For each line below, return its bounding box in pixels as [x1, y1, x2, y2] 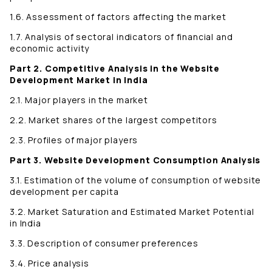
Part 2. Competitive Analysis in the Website [10, 63, 220, 75]
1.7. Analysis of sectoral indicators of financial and [10, 31, 233, 43]
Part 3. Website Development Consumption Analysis [10, 154, 261, 166]
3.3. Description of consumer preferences [10, 237, 199, 250]
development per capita [10, 186, 119, 198]
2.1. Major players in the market [10, 94, 148, 106]
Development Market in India [10, 74, 148, 86]
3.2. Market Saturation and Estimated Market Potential [10, 206, 254, 218]
